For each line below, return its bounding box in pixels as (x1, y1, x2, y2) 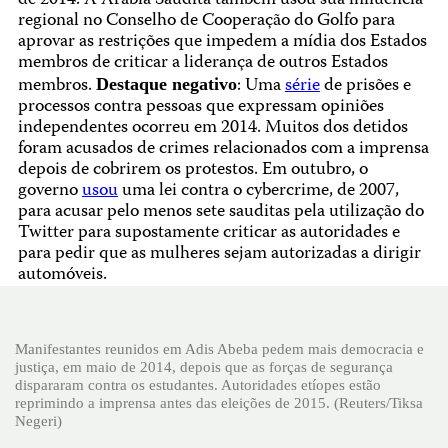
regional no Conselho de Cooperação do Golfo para (17, 7, 395, 37)
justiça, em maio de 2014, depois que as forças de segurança (15, 357, 393, 375)
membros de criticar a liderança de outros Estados (17, 49, 388, 79)
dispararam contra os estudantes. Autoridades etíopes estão (15, 375, 381, 393)
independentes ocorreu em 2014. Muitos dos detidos (17, 114, 408, 144)
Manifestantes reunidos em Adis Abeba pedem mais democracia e (15, 339, 424, 357)
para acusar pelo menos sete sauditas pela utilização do (17, 198, 424, 228)
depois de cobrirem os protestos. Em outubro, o (17, 156, 368, 186)
